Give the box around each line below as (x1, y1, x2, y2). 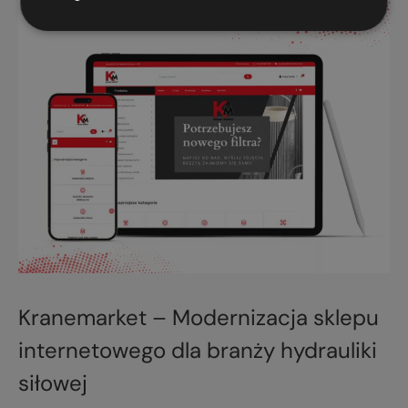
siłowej (18, 368, 87, 397)
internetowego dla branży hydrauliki (18, 335, 377, 364)
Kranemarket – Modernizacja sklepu (18, 302, 379, 331)
